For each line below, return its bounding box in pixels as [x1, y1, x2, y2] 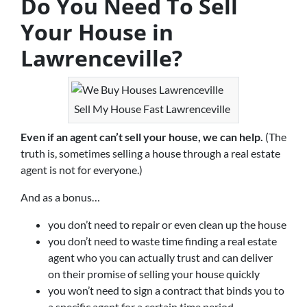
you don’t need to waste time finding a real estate [48, 234, 277, 247]
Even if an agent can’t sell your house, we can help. [21, 130, 263, 143]
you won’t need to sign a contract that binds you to [48, 283, 284, 297]
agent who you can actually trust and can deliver [48, 250, 273, 264]
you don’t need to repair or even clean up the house [48, 217, 286, 231]
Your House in [21, 17, 173, 47]
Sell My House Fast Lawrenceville [74, 101, 230, 115]
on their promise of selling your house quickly [48, 267, 260, 280]
